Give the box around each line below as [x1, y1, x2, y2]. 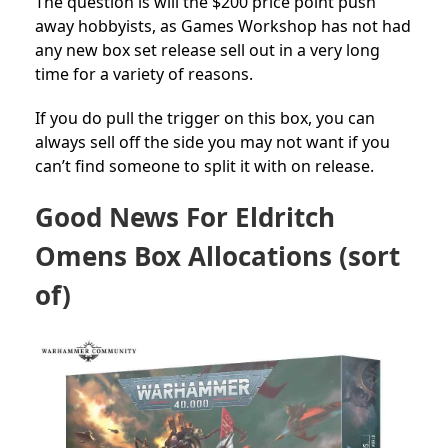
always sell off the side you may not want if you [35, 130, 390, 153]
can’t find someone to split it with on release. [35, 154, 374, 177]
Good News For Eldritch [35, 198, 335, 235]
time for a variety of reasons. [35, 62, 253, 85]
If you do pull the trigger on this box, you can [35, 106, 375, 129]
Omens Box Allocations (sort [35, 237, 400, 274]
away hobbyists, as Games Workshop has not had [35, 14, 411, 37]
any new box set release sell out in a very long [35, 38, 380, 61]
